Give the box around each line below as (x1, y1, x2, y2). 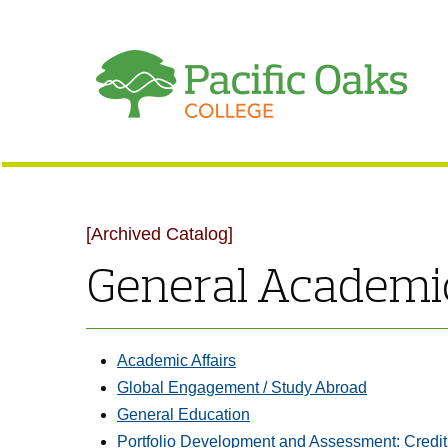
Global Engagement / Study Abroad (117, 379, 367, 396)
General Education (117, 406, 250, 423)
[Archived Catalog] (86, 224, 233, 244)
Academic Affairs (117, 352, 236, 369)
